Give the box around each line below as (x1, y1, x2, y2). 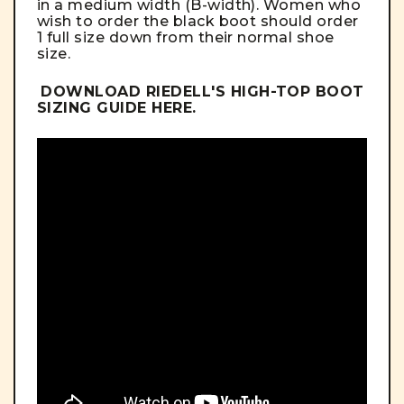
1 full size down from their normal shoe (37, 29, 335, 47)
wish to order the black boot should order (37, 13, 359, 31)
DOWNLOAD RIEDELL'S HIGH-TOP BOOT (41, 83, 364, 101)
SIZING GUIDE (37, 99, 152, 117)
